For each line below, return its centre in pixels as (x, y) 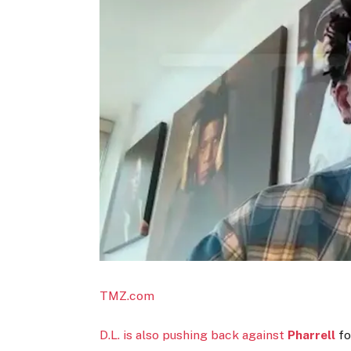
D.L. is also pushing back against (194, 335)
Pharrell (312, 335)
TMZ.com (127, 296)
